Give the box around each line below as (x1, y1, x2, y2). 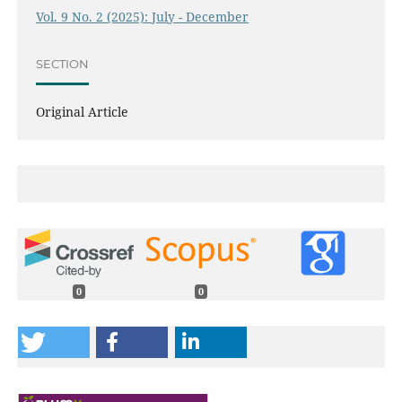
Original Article (35, 103, 128, 121)
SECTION (35, 56, 89, 71)
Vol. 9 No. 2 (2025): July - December (35, 8, 249, 26)
